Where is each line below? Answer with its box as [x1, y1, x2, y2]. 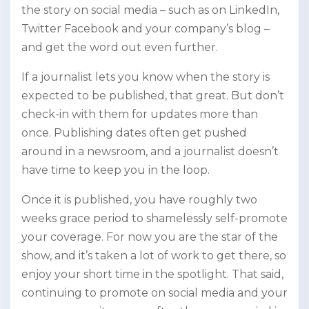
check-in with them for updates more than [21, 108, 258, 121]
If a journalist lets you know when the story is [21, 70, 270, 84]
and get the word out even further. [21, 41, 218, 54]
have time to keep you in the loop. [21, 163, 210, 177]
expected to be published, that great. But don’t [21, 89, 284, 103]
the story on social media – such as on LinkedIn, [21, 3, 279, 17]
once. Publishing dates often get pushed [21, 126, 247, 140]
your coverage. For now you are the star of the [21, 230, 278, 244]
